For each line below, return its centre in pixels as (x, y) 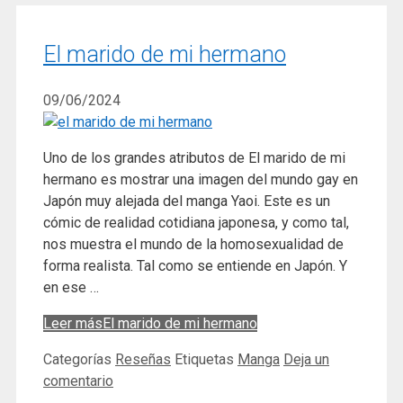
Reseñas (143, 359)
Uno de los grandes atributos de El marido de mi (194, 157)
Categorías (79, 359)
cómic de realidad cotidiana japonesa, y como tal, (196, 222)
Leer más (73, 323)
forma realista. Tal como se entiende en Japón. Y (195, 265)
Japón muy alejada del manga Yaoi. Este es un (187, 201)
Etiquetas (206, 359)
